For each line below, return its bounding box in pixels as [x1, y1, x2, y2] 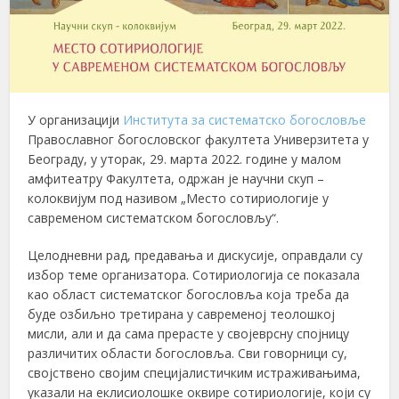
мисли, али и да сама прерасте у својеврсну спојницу [28, 324, 350, 342]
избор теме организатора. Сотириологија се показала [28, 265, 361, 283]
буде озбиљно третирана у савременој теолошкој [28, 305, 336, 322]
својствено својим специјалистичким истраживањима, [28, 363, 362, 381]
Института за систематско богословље [123, 110, 367, 128]
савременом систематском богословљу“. [28, 208, 280, 226]
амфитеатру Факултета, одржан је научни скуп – [28, 169, 325, 187]
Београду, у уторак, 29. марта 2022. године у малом [28, 150, 342, 167]
